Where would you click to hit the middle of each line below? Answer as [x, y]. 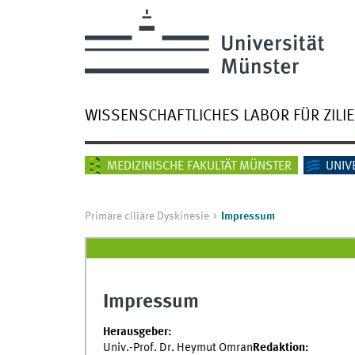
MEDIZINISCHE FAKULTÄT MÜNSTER [199, 167]
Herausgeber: [137, 332]
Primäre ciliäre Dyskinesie [147, 217]
